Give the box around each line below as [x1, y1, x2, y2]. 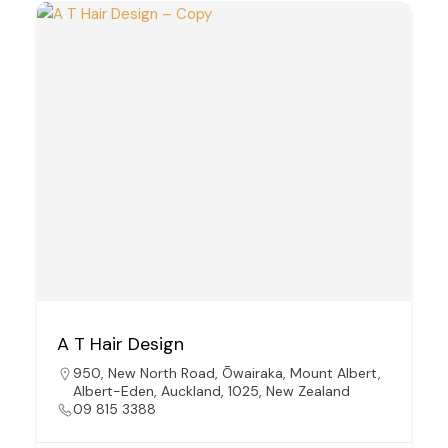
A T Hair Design [57, 331, 185, 356]
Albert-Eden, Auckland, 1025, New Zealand [73, 381, 351, 400]
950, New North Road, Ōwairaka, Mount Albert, [73, 363, 382, 382]
